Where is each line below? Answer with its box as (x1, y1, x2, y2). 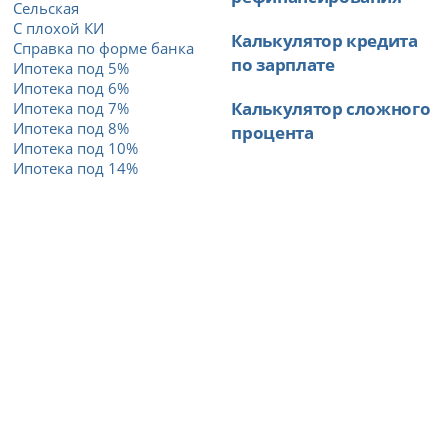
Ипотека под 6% (13, 77, 130, 98)
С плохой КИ (13, 17, 105, 38)
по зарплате (231, 51, 335, 76)
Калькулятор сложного (231, 95, 431, 120)
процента (231, 119, 314, 144)
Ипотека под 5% (13, 57, 130, 78)
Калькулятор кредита (231, 27, 418, 52)
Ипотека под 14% (13, 157, 139, 178)
